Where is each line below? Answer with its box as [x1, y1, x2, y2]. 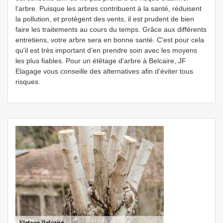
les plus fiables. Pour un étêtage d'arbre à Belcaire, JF [15, 57, 186, 65]
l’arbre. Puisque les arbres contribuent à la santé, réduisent [15, 4, 202, 12]
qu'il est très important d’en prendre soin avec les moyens [15, 46, 197, 54]
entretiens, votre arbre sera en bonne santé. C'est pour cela [15, 36, 204, 44]
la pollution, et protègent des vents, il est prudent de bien [15, 15, 194, 23]
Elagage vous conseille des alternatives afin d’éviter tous [15, 67, 193, 75]
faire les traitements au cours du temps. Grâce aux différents [15, 25, 207, 33]
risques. [15, 78, 40, 86]
